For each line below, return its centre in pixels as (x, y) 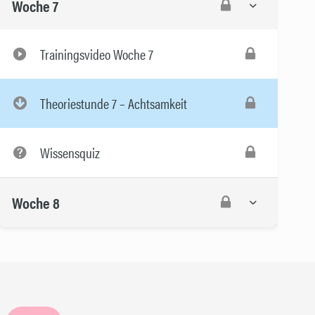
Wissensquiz (70, 152)
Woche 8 (36, 202)
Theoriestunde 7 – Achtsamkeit (114, 103)
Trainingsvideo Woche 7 (97, 54)
